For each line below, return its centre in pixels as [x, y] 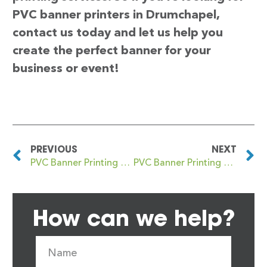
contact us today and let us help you [118, 33]
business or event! [66, 69]
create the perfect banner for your [112, 51]
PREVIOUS [54, 149]
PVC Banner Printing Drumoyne [228, 164]
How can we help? [133, 218]
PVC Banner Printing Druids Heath [125, 164]
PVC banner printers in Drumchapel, [116, 15]
